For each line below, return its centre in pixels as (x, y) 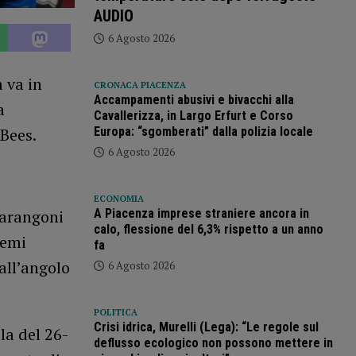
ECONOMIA (118, 198)
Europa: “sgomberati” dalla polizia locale (203, 131)
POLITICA (115, 312)
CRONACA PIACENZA (139, 85)
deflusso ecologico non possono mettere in (213, 342)
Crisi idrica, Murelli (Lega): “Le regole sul (206, 327)
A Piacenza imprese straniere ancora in (201, 213)
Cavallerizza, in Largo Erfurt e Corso (193, 115)
